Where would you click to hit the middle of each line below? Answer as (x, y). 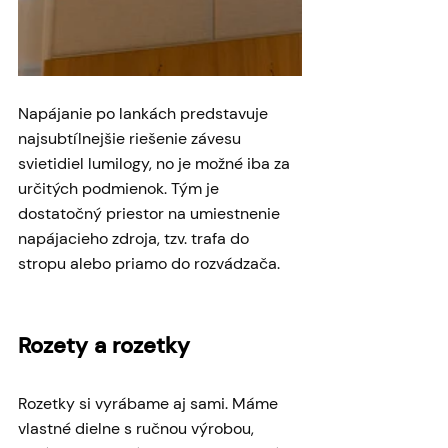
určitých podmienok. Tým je (120, 189)
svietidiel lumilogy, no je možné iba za (156, 164)
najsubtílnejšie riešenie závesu (131, 139)
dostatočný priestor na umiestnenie (151, 214)
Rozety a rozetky (104, 346)
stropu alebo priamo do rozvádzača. (151, 264)
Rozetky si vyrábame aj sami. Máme (150, 404)
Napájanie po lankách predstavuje (145, 114)
